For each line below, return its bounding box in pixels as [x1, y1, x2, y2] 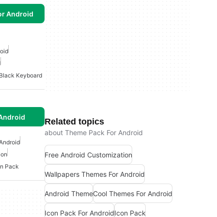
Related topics [45, 117, 104, 126]
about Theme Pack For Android [45, 128, 143, 137]
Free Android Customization [45, 150, 132, 159]
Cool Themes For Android [93, 189, 172, 198]
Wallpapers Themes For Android [45, 170, 145, 178]
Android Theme [45, 189, 93, 198]
